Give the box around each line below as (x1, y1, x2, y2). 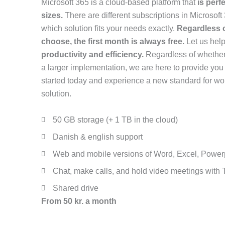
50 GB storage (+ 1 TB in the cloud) (52, 115, 178, 124)
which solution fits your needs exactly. (41, 24, 177, 33)
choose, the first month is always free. (41, 37, 186, 46)
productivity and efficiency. (41, 50, 144, 59)
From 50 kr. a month (41, 196, 117, 205)
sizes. (41, 11, 65, 20)
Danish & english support (52, 132, 143, 141)
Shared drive (52, 183, 98, 192)
